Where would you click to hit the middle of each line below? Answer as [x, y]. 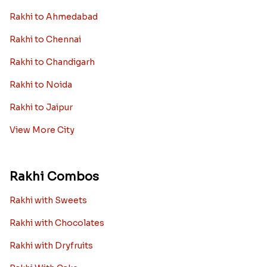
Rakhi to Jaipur [41, 108]
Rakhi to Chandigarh [52, 62]
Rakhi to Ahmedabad [53, 17]
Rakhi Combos [54, 177]
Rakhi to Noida [41, 85]
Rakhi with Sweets [48, 201]
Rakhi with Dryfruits [51, 246]
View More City [42, 130]
